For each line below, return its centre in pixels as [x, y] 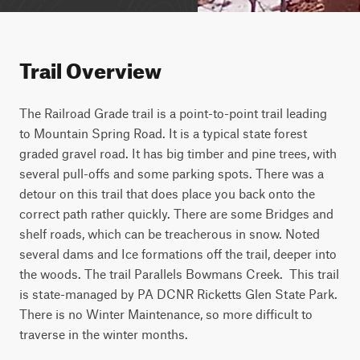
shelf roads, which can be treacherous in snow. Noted [170, 233]
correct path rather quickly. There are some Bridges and [176, 213]
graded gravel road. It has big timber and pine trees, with [178, 153]
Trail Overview [90, 67]
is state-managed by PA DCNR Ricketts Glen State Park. [178, 294]
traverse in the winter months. [104, 334]
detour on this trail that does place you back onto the [167, 193]
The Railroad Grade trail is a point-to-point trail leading [173, 113]
